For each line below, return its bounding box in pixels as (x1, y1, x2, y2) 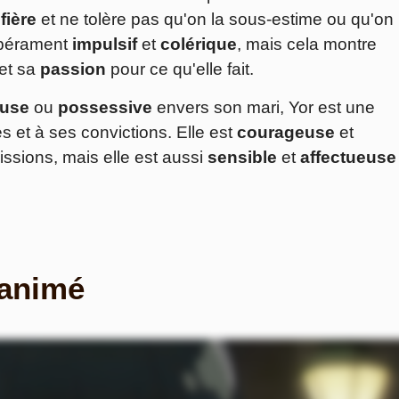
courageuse (237, 123, 335, 142)
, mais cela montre (237, 35, 377, 54)
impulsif (72, 35, 137, 54)
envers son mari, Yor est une (152, 98, 375, 118)
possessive (58, 98, 152, 118)
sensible (208, 148, 277, 167)
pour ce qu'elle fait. (106, 60, 254, 79)
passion (40, 60, 106, 79)
